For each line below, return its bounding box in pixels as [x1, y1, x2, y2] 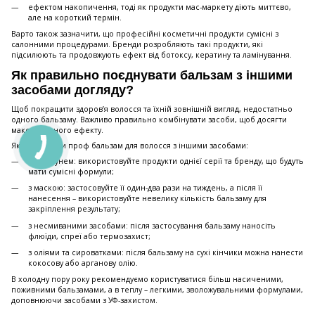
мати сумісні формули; [28, 166, 114, 176]
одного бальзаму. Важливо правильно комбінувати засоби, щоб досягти [11, 114, 287, 124]
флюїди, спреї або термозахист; [28, 231, 150, 241]
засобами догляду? [11, 83, 134, 98]
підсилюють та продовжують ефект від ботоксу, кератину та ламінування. [11, 50, 292, 60]
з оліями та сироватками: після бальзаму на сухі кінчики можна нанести [28, 247, 303, 257]
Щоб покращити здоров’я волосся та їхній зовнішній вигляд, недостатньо [11, 103, 292, 114]
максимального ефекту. [11, 124, 103, 135]
